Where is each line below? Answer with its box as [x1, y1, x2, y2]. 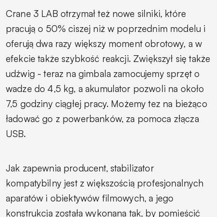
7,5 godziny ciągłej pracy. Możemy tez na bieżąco [6, 97, 207, 109]
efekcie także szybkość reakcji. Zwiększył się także [6, 52, 211, 64]
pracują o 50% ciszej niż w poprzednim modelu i [6, 22, 206, 34]
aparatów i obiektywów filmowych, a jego [6, 192, 174, 204]
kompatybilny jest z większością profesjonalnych [6, 177, 204, 189]
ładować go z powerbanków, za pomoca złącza [6, 112, 199, 124]
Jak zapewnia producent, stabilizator [6, 162, 154, 174]
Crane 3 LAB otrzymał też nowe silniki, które [6, 7, 186, 19]
